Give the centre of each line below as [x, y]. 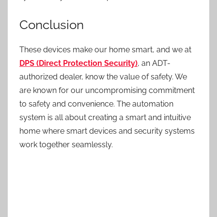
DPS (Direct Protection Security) [78, 63]
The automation [145, 104]
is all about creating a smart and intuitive [119, 117]
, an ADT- [154, 63]
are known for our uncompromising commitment [107, 90]
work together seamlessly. [67, 144]
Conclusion [52, 25]
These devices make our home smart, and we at [105, 49]
